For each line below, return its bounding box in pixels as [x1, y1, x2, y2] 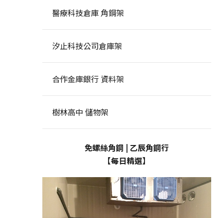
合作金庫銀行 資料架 [52, 73, 124, 85]
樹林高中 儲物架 [52, 106, 109, 118]
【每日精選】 [103, 155, 150, 166]
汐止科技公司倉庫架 [52, 40, 122, 52]
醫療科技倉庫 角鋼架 [52, 7, 124, 18]
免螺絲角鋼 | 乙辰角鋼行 [84, 142, 169, 153]
